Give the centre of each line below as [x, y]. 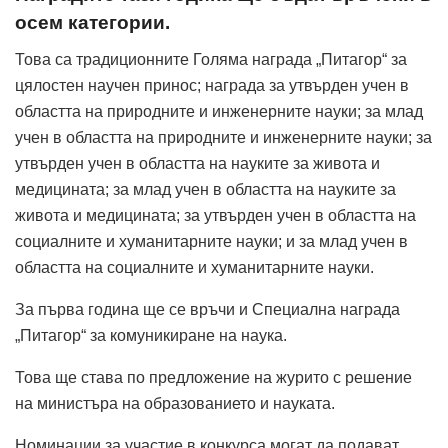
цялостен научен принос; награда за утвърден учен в [212, 86]
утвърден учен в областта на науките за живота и [197, 164]
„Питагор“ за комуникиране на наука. [151, 336]
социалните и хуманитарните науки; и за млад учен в [211, 242]
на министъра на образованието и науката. [175, 404]
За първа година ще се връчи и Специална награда [207, 310]
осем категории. [92, 23]
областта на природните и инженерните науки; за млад [219, 112]
